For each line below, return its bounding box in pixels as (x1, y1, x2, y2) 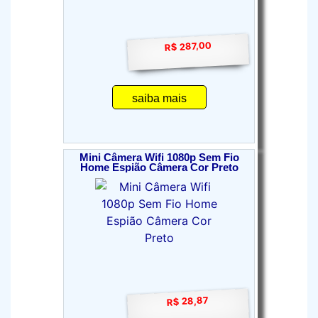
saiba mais (131, 92, 187, 104)
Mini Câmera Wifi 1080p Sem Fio (79, 152, 239, 163)
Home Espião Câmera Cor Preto (79, 162, 238, 173)
